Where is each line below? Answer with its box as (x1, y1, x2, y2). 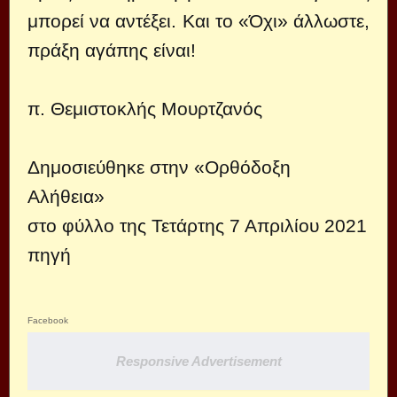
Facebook (27, 315, 68, 325)
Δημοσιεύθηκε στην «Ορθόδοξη (27, 157, 291, 177)
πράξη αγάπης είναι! (27, 40, 196, 60)
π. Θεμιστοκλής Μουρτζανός (27, 98, 262, 119)
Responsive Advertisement (115, 354, 282, 369)
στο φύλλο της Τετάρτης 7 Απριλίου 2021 (27, 215, 367, 236)
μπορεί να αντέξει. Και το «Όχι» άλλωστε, (27, 11, 370, 31)
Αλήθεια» (27, 186, 105, 206)
